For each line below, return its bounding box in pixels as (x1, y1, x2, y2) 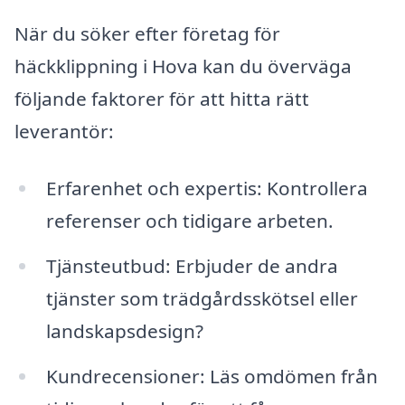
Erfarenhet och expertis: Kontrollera (45, 175, 368, 202)
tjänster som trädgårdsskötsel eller (45, 286, 358, 312)
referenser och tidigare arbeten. (45, 208, 334, 234)
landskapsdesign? (45, 318, 203, 344)
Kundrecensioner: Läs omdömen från (45, 363, 378, 390)
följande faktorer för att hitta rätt (14, 85, 309, 111)
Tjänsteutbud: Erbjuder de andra (45, 253, 338, 279)
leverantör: (14, 118, 114, 144)
